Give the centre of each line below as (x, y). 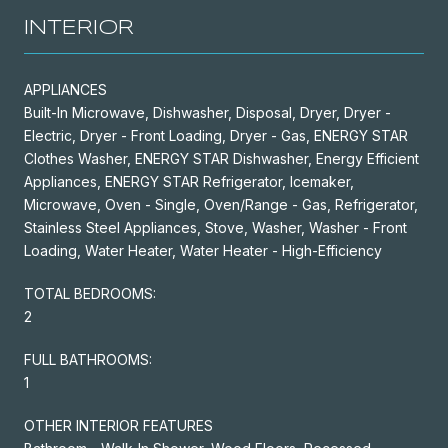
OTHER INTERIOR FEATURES (118, 425)
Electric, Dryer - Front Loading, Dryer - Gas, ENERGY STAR (216, 135)
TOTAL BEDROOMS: (90, 293)
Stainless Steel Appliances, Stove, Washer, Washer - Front (215, 227)
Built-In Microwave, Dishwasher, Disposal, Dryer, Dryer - (207, 112)
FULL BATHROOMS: (88, 359)
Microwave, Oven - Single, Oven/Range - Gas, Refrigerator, (221, 204)
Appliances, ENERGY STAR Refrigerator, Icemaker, (189, 181)
